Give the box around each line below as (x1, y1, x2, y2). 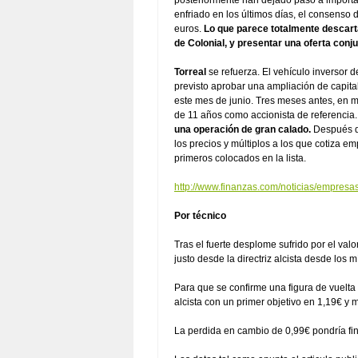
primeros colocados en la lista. (174, 153, 306, 164)
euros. (174, 23, 204, 34)
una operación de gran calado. (174, 124, 311, 135)
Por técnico (174, 210, 226, 221)
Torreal (174, 66, 206, 78)
